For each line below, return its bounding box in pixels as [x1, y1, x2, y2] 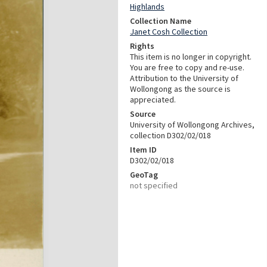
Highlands [130, 1, 164, 12]
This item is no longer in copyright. [130, 51, 252, 62]
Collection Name [130, 15, 191, 26]
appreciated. [130, 94, 176, 105]
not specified [130, 180, 178, 191]
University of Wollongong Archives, [130, 119, 254, 130]
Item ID [130, 144, 157, 155]
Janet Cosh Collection [130, 26, 207, 37]
